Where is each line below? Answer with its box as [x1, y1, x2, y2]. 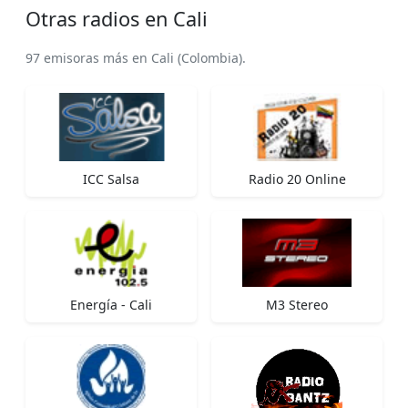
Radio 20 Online [248, 169, 346, 188]
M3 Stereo [266, 295, 328, 313]
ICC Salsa [83, 169, 139, 188]
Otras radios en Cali [25, 5, 208, 32]
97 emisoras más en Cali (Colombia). [25, 48, 246, 66]
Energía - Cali [70, 295, 152, 313]
